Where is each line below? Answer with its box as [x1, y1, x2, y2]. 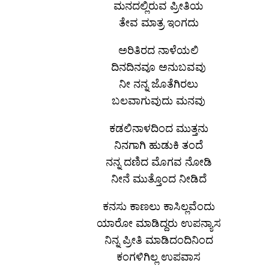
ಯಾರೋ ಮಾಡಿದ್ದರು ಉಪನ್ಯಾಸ [96, 215, 221, 230]
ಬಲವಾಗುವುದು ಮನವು [112, 92, 205, 107]
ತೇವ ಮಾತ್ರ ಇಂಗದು [118, 14, 199, 29]
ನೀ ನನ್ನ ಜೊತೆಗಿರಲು [119, 76, 198, 91]
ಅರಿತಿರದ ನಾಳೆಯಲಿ [118, 42, 199, 57]
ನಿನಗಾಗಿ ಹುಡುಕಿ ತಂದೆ [114, 137, 203, 152]
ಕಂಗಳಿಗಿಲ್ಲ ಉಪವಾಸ [116, 249, 201, 264]
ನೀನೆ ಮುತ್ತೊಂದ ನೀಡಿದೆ [110, 171, 207, 186]
